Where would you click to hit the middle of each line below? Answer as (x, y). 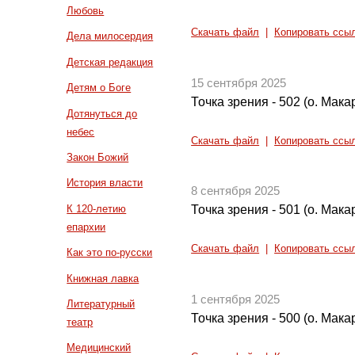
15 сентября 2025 (239, 83)
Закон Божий (98, 158)
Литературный (101, 304)
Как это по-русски (110, 253)
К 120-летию (97, 208)
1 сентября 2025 (236, 299)
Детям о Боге (99, 88)
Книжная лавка (103, 278)
